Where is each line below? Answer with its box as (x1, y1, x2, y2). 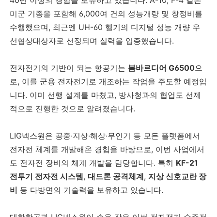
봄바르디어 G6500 (128, 62, 195, 73)
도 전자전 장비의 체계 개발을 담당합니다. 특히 (10, 157, 176, 168)
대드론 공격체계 (88, 171, 144, 181)
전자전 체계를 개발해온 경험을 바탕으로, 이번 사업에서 (10, 144, 204, 154)
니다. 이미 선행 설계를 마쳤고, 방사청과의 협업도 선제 (10, 90, 201, 100)
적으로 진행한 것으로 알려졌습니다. (10, 103, 135, 113)
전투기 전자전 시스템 (10, 171, 83, 181)
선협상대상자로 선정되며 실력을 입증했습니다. (10, 35, 174, 46)
